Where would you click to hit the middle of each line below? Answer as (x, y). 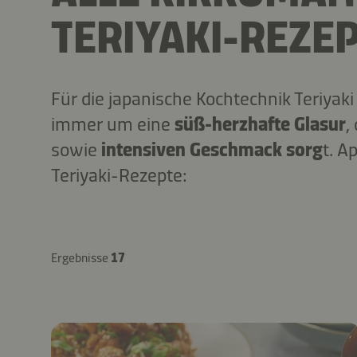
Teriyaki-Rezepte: (119, 175)
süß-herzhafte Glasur (260, 124)
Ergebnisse (81, 258)
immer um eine (113, 124)
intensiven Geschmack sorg (212, 149)
